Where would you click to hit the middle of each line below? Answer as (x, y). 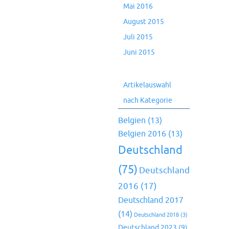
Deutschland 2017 (151, 200)
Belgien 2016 (142, 134)
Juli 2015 (138, 37)
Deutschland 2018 (156, 215)
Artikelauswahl (147, 85)
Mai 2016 (138, 6)
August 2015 (144, 22)
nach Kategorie (148, 100)
